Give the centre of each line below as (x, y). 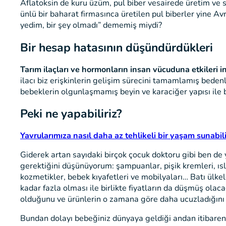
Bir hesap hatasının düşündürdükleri (117, 47)
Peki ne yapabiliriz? (71, 114)
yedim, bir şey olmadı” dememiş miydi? (91, 25)
